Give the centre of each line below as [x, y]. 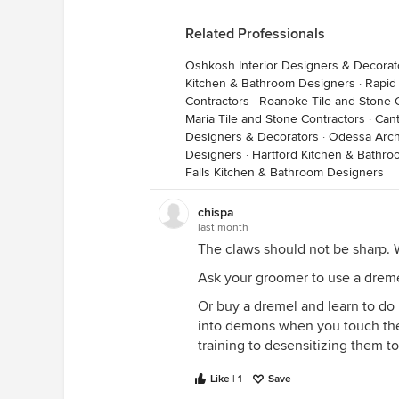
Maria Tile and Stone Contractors [275, 119]
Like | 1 [226, 379]
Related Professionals [255, 34]
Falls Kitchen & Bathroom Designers [285, 172]
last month [223, 228]
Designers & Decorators [252, 137]
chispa [216, 212]
